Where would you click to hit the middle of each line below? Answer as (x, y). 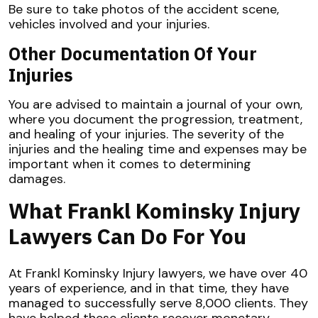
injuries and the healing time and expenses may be (158, 149)
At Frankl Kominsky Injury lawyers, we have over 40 (158, 274)
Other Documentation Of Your (133, 54)
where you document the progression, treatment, (155, 120)
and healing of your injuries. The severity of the (146, 135)
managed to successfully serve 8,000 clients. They (158, 303)
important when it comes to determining (130, 164)
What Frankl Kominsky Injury (154, 211)
